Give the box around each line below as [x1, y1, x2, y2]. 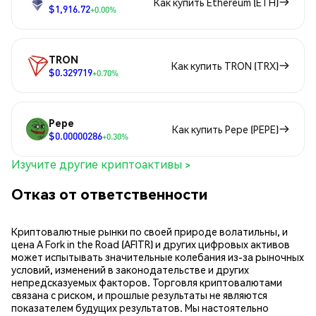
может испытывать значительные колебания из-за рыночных [11, 250, 304, 264]
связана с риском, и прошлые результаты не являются [11, 288, 267, 302]
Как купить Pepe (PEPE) [172, 123, 279, 136]
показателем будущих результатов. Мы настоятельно [11, 301, 269, 315]
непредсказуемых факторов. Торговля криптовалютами [11, 276, 282, 289]
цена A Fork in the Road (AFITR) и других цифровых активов [11, 238, 290, 251]
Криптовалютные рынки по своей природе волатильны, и [11, 225, 288, 238]
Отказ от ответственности [11, 183, 207, 203]
